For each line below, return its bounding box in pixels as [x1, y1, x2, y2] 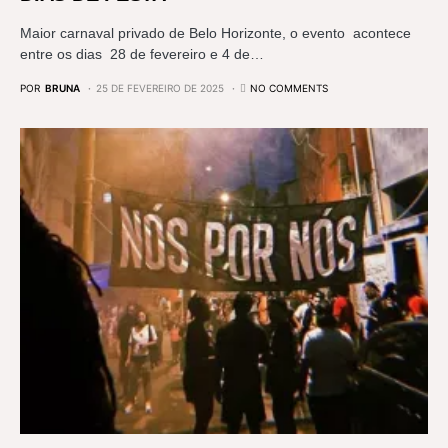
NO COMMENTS [250, 82, 328, 94]
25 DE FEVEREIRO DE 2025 [96, 82, 224, 94]
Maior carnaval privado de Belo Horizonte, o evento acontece [20, 25, 411, 41]
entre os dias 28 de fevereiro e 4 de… [20, 46, 264, 62]
